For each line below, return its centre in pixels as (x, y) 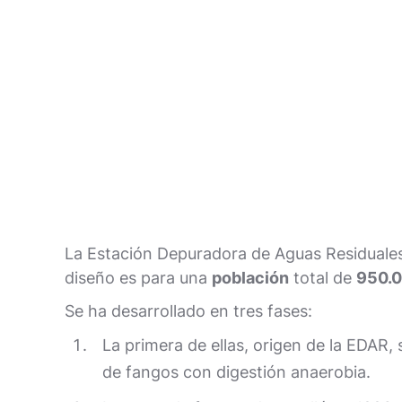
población (250, 278)
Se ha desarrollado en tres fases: (188, 311)
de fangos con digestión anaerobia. (236, 372)
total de (323, 278)
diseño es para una (138, 278)
